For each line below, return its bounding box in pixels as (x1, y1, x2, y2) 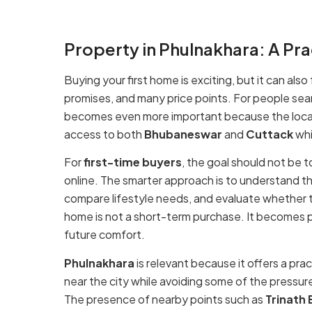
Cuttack (246, 126, 293, 141)
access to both (64, 126, 144, 141)
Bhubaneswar (144, 126, 222, 141)
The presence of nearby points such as (64, 291, 265, 306)
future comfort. (64, 227, 145, 242)
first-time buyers (84, 155, 182, 170)
